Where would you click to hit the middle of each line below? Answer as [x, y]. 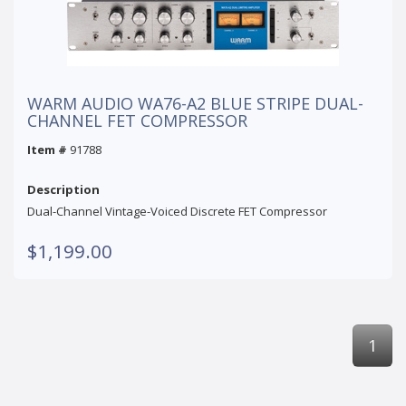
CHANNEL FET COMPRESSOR [137, 120]
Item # [47, 149]
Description [63, 189]
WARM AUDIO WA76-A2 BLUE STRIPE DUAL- [195, 103]
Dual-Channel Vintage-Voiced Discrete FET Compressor [177, 211]
